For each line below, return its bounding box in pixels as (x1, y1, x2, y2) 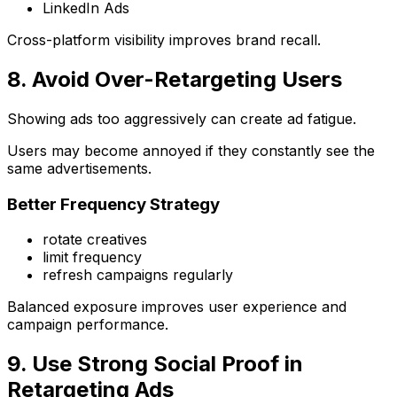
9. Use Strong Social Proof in (7, 351, 303, 378)
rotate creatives (43, 230, 147, 249)
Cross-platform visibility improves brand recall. (7, 31, 321, 50)
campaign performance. (7, 315, 168, 334)
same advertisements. (7, 159, 152, 177)
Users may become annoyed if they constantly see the (7, 141, 375, 160)
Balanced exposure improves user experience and (7, 298, 346, 316)
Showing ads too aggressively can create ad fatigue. (7, 109, 356, 128)
